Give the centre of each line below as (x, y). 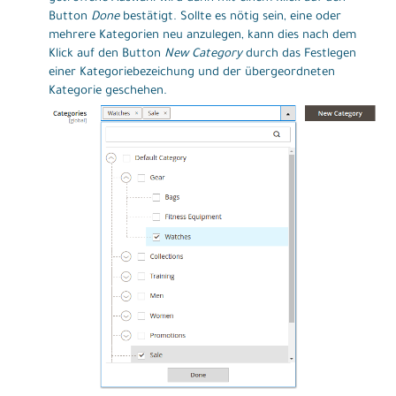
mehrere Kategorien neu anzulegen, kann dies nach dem (202, 35)
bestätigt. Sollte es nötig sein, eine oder (230, 17)
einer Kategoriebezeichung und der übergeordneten (192, 72)
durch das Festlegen (299, 54)
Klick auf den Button (107, 54)
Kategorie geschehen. (108, 91)
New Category (203, 54)
